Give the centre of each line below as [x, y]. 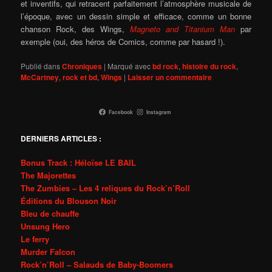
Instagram [158, 112]
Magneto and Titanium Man [185, 29]
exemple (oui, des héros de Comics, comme [99, 41]
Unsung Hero [46, 226]
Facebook [121, 112]
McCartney [40, 77]
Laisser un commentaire [170, 77]
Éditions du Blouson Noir [69, 201]
